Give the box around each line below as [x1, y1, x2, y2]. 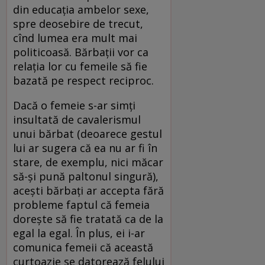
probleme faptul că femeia [13, 198, 150, 212]
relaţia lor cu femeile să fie [13, 59, 147, 74]
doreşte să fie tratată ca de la [13, 212, 163, 227]
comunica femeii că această [13, 240, 153, 255]
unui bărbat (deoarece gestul [13, 127, 162, 141]
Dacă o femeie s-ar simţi [13, 98, 135, 113]
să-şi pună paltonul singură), [13, 169, 159, 184]
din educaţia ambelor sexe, [13, 2, 149, 17]
